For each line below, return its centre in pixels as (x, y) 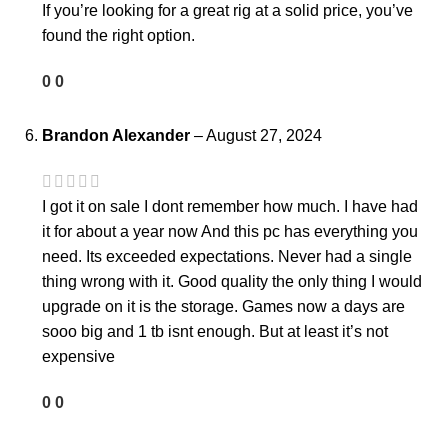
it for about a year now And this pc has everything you (230, 232)
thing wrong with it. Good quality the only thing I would (232, 282)
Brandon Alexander (118, 136)
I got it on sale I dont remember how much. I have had (230, 207)
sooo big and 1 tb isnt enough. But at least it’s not (215, 332)
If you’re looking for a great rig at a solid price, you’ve (227, 11)
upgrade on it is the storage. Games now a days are (223, 307)
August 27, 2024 (264, 136)
